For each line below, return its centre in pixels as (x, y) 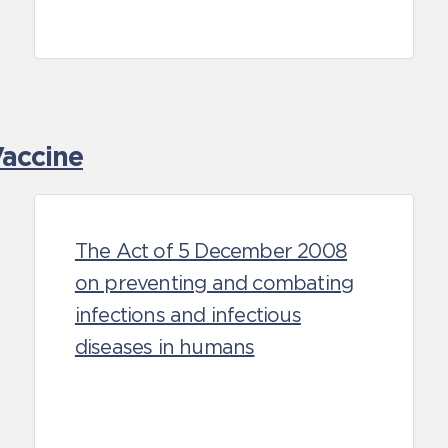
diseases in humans (164, 347)
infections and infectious (187, 315)
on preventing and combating (214, 283)
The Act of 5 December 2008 (211, 251)
